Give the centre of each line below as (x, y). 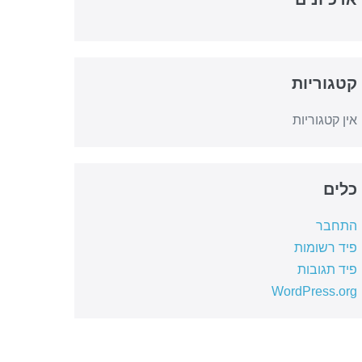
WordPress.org (315, 291)
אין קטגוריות (325, 120)
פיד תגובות (328, 269)
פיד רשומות (326, 248)
